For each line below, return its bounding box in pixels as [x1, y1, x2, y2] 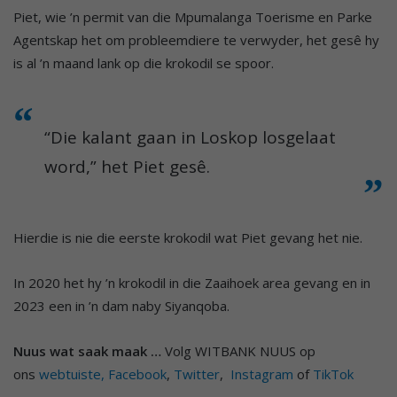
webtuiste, [39, 364, 105, 383]
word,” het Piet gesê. [44, 154, 210, 178]
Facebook [108, 364, 167, 383]
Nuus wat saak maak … [13, 341, 161, 360]
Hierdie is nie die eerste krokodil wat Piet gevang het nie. [13, 228, 362, 246]
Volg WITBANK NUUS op [161, 341, 315, 360]
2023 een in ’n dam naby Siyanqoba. [13, 296, 230, 315]
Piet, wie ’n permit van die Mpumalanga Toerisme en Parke [13, 7, 372, 26]
